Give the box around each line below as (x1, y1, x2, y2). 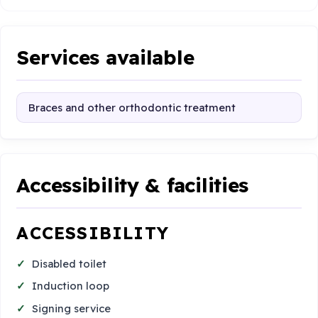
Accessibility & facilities (16, 172, 249, 197)
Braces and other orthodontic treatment (28, 100, 236, 114)
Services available (16, 44, 194, 70)
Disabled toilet (32, 256, 107, 270)
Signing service (32, 301, 111, 315)
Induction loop (32, 279, 110, 293)
